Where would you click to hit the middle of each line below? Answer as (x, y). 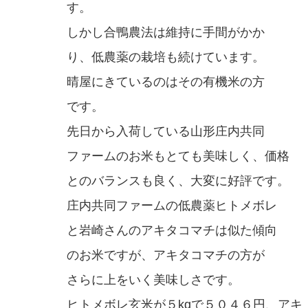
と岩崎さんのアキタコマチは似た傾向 (172, 231)
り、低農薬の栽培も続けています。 (166, 57)
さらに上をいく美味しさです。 (153, 280)
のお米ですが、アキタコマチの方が (166, 255)
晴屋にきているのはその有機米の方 (166, 82)
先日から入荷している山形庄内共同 (166, 132)
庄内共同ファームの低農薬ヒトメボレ (172, 206)
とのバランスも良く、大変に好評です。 (178, 181)
